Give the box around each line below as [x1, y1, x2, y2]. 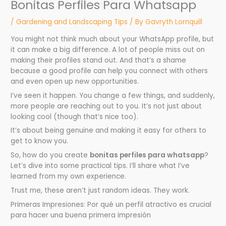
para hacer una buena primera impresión [11, 210, 151, 220]
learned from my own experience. [11, 172, 127, 182]
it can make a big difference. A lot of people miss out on [11, 44, 205, 54]
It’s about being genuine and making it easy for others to [11, 126, 207, 136]
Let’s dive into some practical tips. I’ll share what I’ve [11, 161, 190, 171]
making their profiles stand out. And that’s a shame [11, 55, 187, 65]
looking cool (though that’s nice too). [11, 111, 139, 122]
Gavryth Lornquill [145, 17, 203, 27]
